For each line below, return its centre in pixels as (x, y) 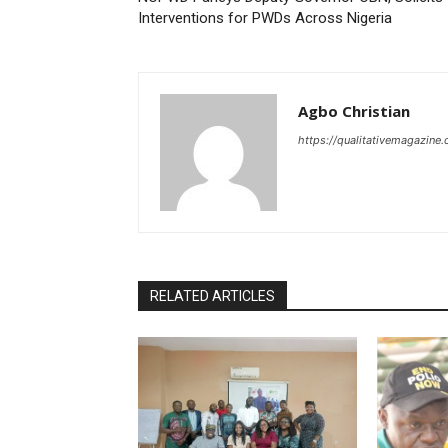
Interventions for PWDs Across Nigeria (265, 18)
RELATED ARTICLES (212, 296)
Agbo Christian (354, 111)
